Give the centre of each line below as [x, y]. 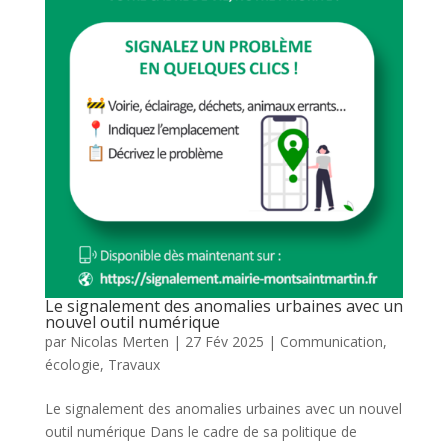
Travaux [133, 364]
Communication [331, 341]
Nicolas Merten [119, 341]
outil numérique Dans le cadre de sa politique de [200, 431]
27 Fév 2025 [224, 341]
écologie [72, 364]
